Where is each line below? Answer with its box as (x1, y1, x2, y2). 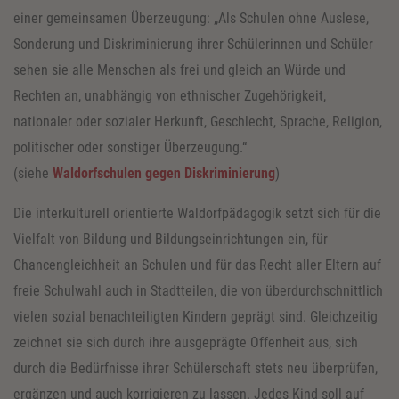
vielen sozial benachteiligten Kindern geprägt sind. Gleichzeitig (13, 307, 378, 325)
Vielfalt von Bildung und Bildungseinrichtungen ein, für (13, 230, 328, 248)
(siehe (13, 164, 53, 182)
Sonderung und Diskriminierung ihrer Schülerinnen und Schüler (13, 35, 373, 53)
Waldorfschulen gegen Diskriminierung (53, 164, 275, 182)
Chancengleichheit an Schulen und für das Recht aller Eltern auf (13, 256, 381, 273)
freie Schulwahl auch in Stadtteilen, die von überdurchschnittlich (13, 281, 383, 299)
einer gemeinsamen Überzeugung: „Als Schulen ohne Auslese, (13, 9, 369, 27)
